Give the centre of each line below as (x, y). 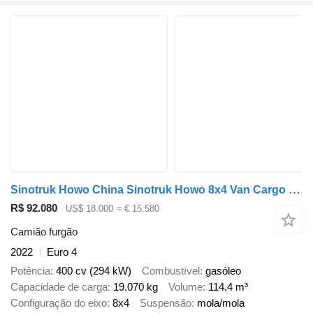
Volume (185, 286)
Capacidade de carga (59, 286)
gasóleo (223, 270)
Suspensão (166, 303)
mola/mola (221, 303)
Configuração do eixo (59, 303)
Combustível (171, 270)
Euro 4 (62, 252)
